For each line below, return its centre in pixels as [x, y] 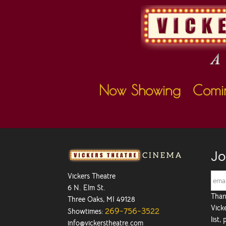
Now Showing [139, 90]
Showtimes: [87, 211]
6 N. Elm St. [87, 187]
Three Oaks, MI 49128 [102, 199]
